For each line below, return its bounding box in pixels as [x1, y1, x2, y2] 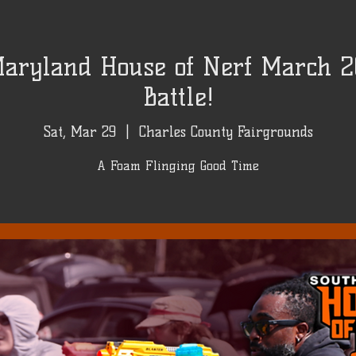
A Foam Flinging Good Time [97, 157, 259, 173]
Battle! [142, 81, 214, 112]
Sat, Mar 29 [43, 122, 116, 141]
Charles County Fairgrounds [138, 122, 313, 141]
